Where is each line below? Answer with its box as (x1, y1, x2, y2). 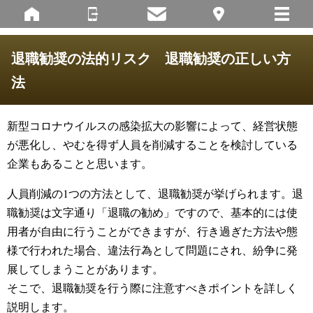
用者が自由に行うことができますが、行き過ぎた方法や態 (7, 224, 298, 238)
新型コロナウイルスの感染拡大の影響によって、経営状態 (7, 118, 298, 133)
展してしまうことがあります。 (7, 261, 163, 276)
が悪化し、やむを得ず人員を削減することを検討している (7, 137, 298, 152)
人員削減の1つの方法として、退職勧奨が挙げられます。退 (7, 186, 303, 201)
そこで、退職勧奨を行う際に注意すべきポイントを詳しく (7, 280, 298, 295)
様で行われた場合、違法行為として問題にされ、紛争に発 (7, 242, 298, 257)
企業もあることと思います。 (7, 156, 152, 170)
